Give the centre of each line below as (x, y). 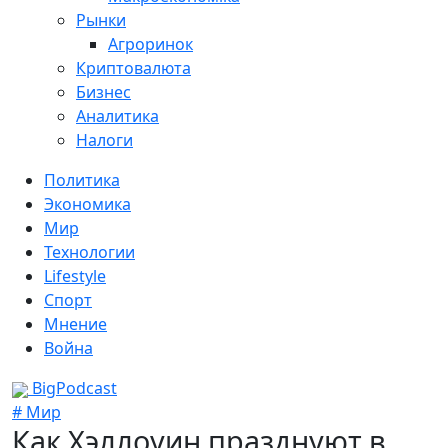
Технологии (89, 252)
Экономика (87, 204)
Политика (82, 180)
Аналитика (117, 116)
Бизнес (103, 92)
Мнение (75, 324)
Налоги (104, 140)
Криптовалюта (133, 68)
